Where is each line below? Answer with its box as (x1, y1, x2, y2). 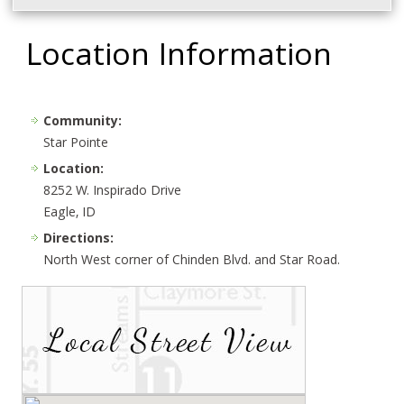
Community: (43, 111, 123, 133)
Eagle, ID (43, 202, 96, 225)
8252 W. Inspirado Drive (43, 180, 182, 203)
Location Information (26, 32, 333, 85)
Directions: (43, 228, 115, 251)
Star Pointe (43, 133, 109, 155)
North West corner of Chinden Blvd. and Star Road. (43, 250, 341, 272)
